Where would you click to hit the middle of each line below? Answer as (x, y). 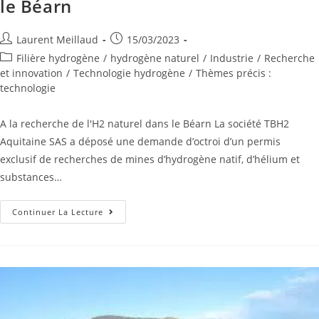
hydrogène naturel (155, 58)
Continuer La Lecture (58, 212)
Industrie (232, 58)
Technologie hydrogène (129, 73)
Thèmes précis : (234, 73)
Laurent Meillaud (57, 40)
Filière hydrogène (58, 58)
